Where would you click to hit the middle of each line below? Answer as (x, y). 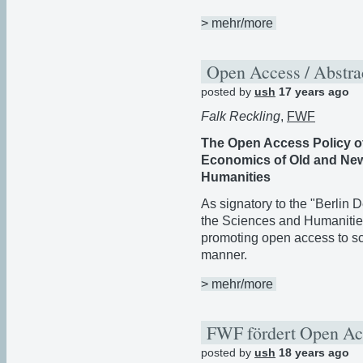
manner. (224, 254)
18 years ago (312, 352)
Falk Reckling (241, 116)
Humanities (236, 177)
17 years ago (312, 92)
